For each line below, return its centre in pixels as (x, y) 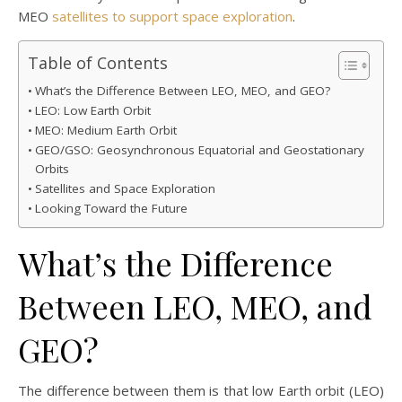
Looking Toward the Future (111, 209)
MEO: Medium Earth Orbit (105, 131)
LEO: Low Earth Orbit (92, 111)
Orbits (52, 169)
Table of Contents (98, 63)
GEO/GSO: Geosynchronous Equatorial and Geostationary (199, 150)
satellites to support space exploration (172, 17)
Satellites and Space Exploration (125, 189)
